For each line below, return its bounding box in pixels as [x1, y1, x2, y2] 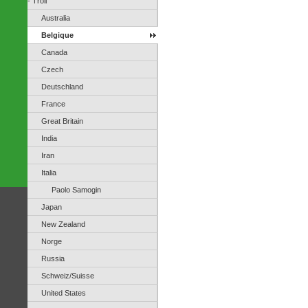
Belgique [41, 30, 74, 39]
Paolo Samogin [52, 185, 101, 194]
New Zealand [41, 219, 85, 228]
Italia [41, 168, 56, 177]
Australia [41, 13, 70, 22]
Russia [41, 254, 65, 263]
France [41, 99, 65, 108]
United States [41, 288, 86, 297]
